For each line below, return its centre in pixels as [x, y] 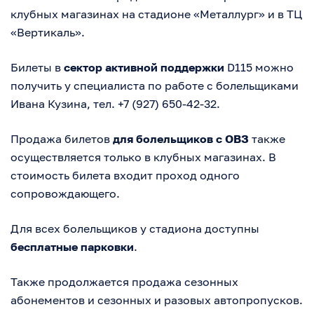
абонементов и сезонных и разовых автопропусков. [157, 300]
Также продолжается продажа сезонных [124, 282]
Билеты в [37, 68]
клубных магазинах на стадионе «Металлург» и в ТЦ [156, 14]
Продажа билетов [62, 139]
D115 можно [259, 68]
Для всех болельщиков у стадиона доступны [135, 229]
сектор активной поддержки [144, 68]
